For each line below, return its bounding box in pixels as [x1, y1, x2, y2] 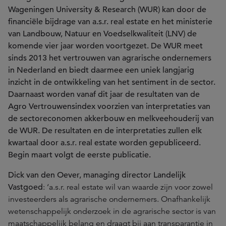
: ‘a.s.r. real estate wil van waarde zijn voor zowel [43, 182, 213, 192]
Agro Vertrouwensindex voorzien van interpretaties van [8, 101, 210, 111]
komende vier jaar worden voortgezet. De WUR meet [8, 41, 203, 51]
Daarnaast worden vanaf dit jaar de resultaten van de [8, 89, 200, 99]
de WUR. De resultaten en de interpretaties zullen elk [8, 126, 202, 136]
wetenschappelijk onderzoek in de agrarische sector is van [8, 206, 216, 216]
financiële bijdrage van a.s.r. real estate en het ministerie [8, 17, 212, 27]
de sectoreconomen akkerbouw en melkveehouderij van [8, 114, 214, 124]
